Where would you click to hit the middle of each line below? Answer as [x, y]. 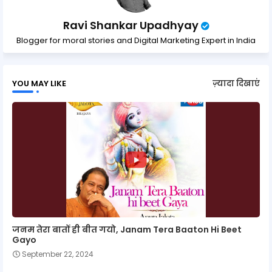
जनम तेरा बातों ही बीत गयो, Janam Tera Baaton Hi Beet [127, 229]
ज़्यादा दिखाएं [236, 84]
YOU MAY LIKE [39, 83]
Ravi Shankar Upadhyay [131, 25]
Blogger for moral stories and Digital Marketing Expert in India [136, 40]
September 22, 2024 [58, 254]
